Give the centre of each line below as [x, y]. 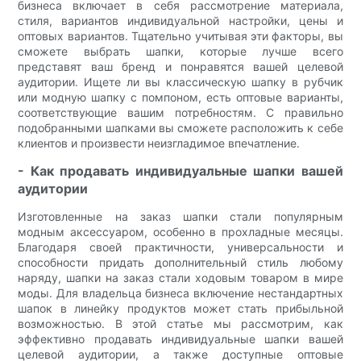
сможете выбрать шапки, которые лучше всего [180, 52]
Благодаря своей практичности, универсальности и [180, 247]
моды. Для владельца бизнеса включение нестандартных [180, 293]
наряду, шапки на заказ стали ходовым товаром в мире [180, 278]
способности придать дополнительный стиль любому [180, 263]
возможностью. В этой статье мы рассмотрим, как [180, 324]
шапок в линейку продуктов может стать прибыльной [180, 309]
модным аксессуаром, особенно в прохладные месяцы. [180, 232]
